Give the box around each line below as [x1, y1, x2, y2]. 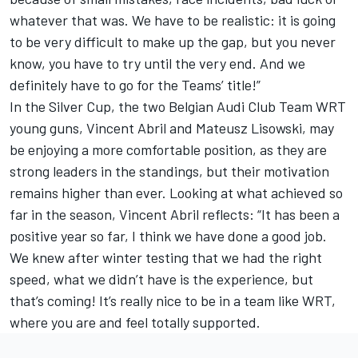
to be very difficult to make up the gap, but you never [10, 33, 336, 51]
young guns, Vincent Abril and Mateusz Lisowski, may [10, 119, 334, 137]
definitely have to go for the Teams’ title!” [10, 76, 261, 94]
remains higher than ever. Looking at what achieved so [10, 184, 343, 202]
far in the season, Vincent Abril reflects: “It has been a [10, 205, 340, 224]
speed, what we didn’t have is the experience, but [10, 270, 313, 288]
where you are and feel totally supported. [10, 313, 261, 332]
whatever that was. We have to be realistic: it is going [10, 11, 336, 30]
